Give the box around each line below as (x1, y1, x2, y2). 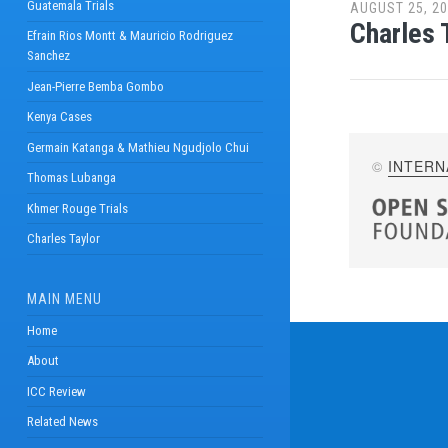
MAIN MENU (26, 291, 102, 308)
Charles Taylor (26, 230, 100, 246)
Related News (26, 414, 98, 430)
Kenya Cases (26, 109, 92, 125)
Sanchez (26, 48, 70, 64)
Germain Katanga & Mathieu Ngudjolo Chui (26, 139, 249, 155)
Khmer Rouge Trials (26, 200, 128, 216)
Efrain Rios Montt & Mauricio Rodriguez (26, 28, 233, 44)
